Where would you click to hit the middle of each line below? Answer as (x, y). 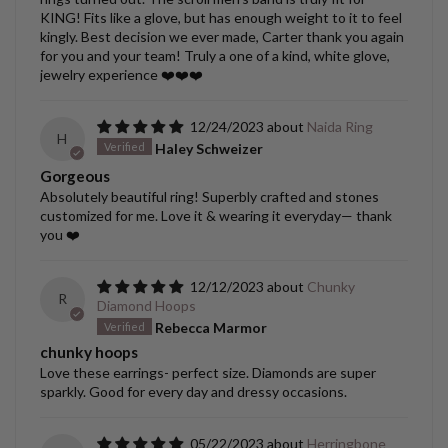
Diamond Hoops (146, 306)
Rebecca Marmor (210, 328)
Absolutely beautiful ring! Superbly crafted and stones (209, 197)
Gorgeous (75, 176)
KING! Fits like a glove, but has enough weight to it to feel (221, 17)
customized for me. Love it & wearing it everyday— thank (216, 216)
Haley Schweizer (208, 148)
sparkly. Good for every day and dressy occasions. (193, 392)
